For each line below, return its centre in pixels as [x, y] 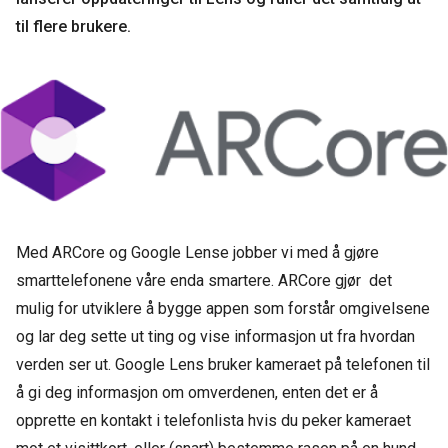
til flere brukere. [75, 26]
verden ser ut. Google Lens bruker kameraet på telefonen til [223, 365]
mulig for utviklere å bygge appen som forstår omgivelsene [223, 309]
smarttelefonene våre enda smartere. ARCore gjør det [204, 281]
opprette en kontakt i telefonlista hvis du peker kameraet [213, 421]
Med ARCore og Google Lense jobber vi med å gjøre [197, 253]
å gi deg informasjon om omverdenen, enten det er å [197, 393]
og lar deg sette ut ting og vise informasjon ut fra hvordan [215, 337]
